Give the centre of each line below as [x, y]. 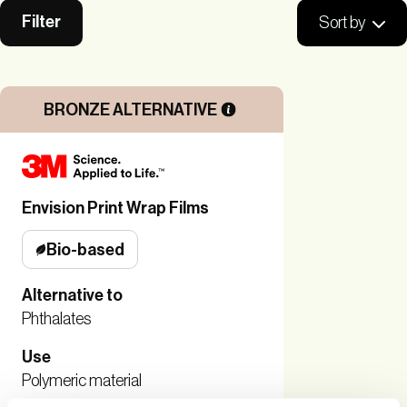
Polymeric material [82, 381]
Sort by [342, 23]
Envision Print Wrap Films [115, 208]
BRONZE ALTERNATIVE [130, 109]
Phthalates [56, 319]
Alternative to [72, 295]
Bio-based [85, 249]
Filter [41, 22]
